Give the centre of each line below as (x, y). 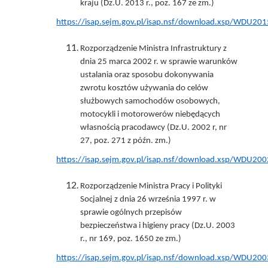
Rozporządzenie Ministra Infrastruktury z (154, 48)
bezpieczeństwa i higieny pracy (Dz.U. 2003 (158, 226)
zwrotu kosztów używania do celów (144, 88)
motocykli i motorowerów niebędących (150, 114)
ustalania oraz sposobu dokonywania (147, 75)
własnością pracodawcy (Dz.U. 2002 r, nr (154, 127)
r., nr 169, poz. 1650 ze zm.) (131, 239)
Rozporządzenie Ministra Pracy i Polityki (151, 186)
